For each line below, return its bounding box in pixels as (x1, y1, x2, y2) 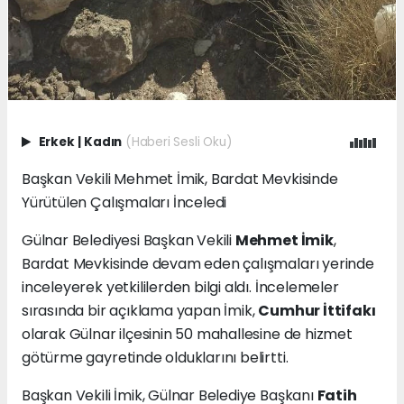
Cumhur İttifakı (258, 300, 376, 322)
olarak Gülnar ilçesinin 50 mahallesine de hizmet (22, 324, 353, 345)
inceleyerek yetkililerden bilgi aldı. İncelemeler (22, 277, 339, 298)
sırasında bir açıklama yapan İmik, (22, 300, 259, 322)
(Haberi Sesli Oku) (124, 133, 232, 151)
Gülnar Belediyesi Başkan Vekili (22, 230, 235, 252)
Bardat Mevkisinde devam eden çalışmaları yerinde (22, 253, 374, 275)
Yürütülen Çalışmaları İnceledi (22, 192, 227, 214)
